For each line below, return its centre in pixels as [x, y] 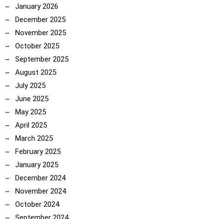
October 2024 [37, 204]
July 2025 [30, 86]
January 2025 [37, 165]
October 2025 [37, 46]
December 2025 [40, 20]
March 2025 [34, 138]
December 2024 [40, 178]
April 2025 [31, 125]
